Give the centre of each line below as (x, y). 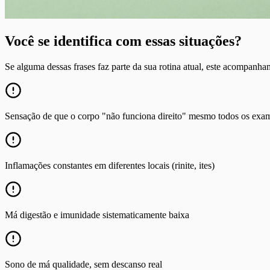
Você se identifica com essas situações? (123, 41)
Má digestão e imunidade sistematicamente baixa (97, 215)
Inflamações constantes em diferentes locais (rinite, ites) (110, 165)
